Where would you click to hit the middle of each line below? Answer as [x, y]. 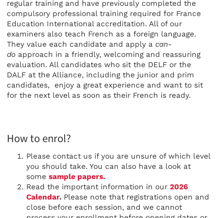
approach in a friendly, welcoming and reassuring [108, 54]
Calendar [43, 197]
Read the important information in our [98, 187]
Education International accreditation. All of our [94, 24]
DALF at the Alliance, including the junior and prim [100, 75]
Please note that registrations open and [135, 197]
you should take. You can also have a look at [109, 167]
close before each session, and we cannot [104, 208]
